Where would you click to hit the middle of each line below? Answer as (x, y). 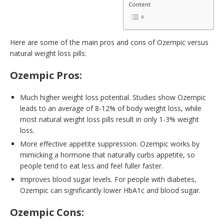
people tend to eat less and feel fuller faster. (91, 166)
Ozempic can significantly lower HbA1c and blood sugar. (110, 190)
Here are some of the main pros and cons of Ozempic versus (109, 42)
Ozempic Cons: (47, 212)
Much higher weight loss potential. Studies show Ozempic (113, 97)
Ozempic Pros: (46, 75)
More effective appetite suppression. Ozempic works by (110, 144)
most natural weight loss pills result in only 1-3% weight (109, 119)
